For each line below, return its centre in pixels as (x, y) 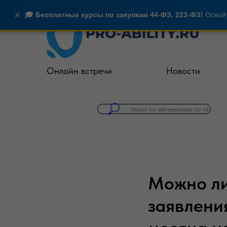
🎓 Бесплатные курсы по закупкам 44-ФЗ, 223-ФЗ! (114, 15)
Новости (183, 71)
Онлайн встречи (79, 71)
